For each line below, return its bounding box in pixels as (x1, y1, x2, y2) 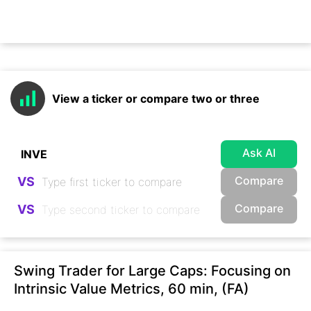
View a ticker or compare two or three (52, 91, 260, 106)
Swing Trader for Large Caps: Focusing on (14, 262, 291, 279)
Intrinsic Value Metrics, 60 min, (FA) (14, 280, 249, 297)
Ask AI (242, 146, 276, 160)
